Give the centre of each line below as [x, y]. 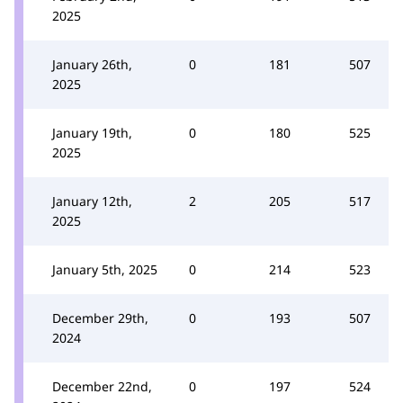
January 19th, [92, 132]
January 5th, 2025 [105, 269]
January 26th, [92, 64]
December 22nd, [102, 386]
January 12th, [92, 201]
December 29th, [100, 318]
